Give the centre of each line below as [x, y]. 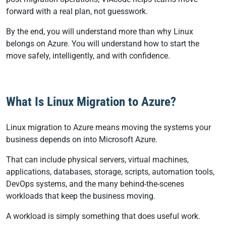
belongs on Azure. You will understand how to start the [103, 44]
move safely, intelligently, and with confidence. [89, 56]
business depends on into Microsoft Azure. [83, 139]
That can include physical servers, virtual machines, [97, 160]
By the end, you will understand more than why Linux [100, 32]
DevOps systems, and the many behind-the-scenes [95, 184]
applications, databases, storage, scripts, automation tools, [110, 172]
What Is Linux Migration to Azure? [91, 102]
